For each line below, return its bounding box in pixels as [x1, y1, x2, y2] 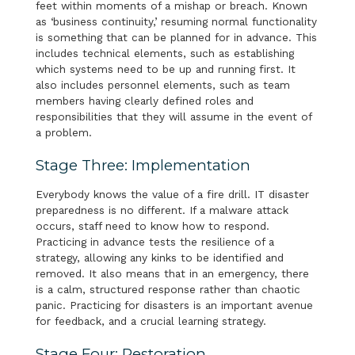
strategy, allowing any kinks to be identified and [35, 250, 284, 264]
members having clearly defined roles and [35, 94, 254, 107]
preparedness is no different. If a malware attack [35, 203, 288, 216]
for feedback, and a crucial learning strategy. [35, 314, 266, 327]
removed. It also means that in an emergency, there [35, 266, 309, 280]
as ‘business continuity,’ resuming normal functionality [35, 14, 317, 28]
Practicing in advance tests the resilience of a [35, 235, 274, 248]
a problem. [35, 125, 92, 139]
